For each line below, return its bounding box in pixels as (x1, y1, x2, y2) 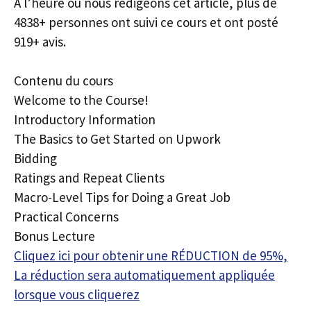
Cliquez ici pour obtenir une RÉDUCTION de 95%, (14, 247, 287, 264)
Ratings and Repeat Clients (14, 169, 165, 186)
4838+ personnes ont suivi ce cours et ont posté (14, 13, 278, 31)
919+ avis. (14, 33, 66, 50)
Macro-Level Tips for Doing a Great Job (14, 189, 230, 205)
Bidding (14, 150, 57, 167)
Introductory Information (14, 111, 155, 128)
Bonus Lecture (14, 228, 95, 244)
